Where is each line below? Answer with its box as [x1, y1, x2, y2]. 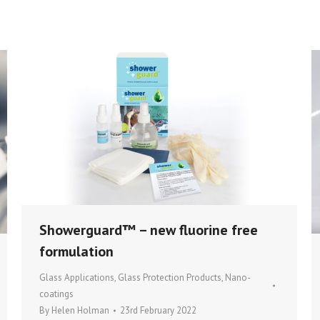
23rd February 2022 [120, 304, 196, 317]
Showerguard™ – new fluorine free [39, 221, 258, 240]
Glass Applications [39, 271, 114, 284]
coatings [39, 288, 74, 301]
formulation [39, 242, 114, 261]
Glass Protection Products [118, 271, 221, 284]
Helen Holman [51, 304, 109, 317]
